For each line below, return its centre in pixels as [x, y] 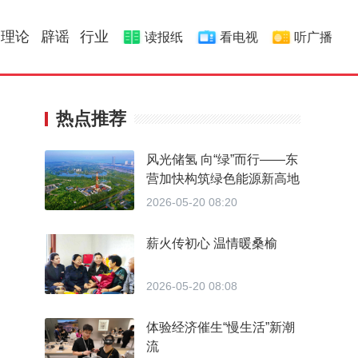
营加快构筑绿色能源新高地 [223, 179]
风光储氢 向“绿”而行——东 [222, 159]
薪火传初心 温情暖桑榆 [212, 243]
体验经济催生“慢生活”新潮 [221, 327]
